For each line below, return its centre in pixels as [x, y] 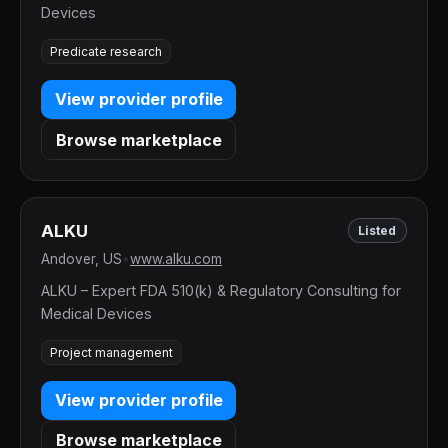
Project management [111, 352]
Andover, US [81, 259]
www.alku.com [176, 259]
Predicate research [106, 51]
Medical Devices [96, 314]
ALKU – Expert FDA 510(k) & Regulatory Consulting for [221, 291]
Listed [377, 231]
